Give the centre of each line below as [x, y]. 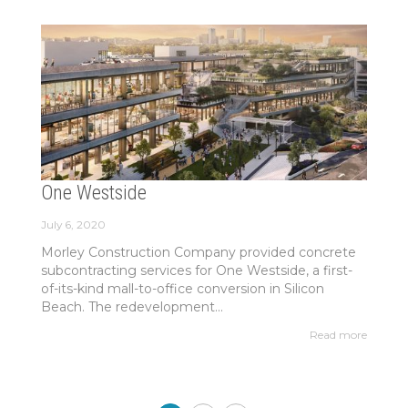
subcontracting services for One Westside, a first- [196, 270]
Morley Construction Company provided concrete [198, 252]
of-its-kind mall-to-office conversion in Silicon [182, 288]
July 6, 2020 [73, 224]
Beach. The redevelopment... [132, 306]
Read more [339, 335]
